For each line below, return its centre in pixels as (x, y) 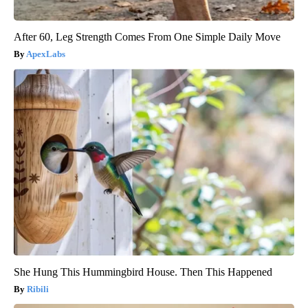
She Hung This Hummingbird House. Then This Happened (143, 272)
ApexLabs (46, 54)
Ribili (38, 289)
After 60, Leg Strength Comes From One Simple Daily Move (147, 36)
